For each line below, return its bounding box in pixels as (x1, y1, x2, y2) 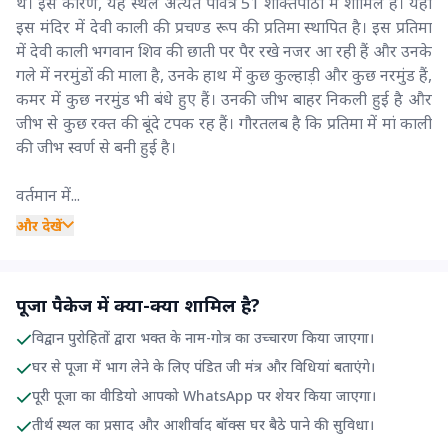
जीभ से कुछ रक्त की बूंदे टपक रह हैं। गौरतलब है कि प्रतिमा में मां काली (16, 111, 432, 134)
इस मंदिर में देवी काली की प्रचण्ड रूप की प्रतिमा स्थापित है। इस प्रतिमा (16, 15, 432, 38)
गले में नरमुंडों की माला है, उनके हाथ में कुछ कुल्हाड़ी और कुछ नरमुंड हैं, (16, 63, 432, 86)
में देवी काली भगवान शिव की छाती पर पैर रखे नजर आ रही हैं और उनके (16, 39, 432, 62)
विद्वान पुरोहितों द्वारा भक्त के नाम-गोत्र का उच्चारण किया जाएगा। (32, 327, 374, 347)
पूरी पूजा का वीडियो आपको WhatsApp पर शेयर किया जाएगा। (32, 385, 376, 405)
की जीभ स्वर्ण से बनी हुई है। (16, 135, 176, 158)
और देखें (16, 215, 62, 235)
